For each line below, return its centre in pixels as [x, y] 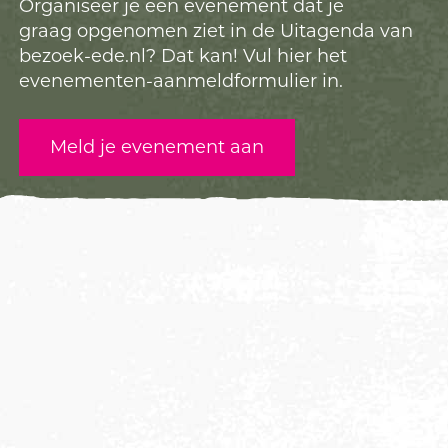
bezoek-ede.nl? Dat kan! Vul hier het [183, 56]
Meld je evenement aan [157, 147]
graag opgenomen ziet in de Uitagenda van [216, 31]
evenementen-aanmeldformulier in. [183, 81]
